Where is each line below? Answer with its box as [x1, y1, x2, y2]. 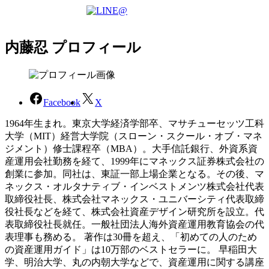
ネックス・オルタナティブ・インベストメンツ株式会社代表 [5, 181, 264, 192]
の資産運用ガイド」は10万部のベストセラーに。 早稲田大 [5, 244, 257, 255]
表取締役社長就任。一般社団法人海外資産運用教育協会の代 [5, 219, 264, 230]
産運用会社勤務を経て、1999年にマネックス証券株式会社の [5, 156, 264, 167]
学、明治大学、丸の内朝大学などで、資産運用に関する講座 [5, 257, 264, 268]
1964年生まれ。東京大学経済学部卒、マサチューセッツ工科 [5, 118, 264, 129]
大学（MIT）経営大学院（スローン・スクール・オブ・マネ [5, 131, 262, 142]
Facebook [43, 97, 80, 108]
